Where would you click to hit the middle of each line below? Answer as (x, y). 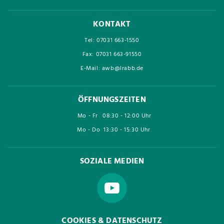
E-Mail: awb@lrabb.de (112, 68)
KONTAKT (112, 24)
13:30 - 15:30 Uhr (127, 130)
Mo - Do (89, 130)
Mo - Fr (87, 116)
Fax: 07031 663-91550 (112, 54)
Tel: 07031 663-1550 (112, 40)
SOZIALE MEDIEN (112, 161)
